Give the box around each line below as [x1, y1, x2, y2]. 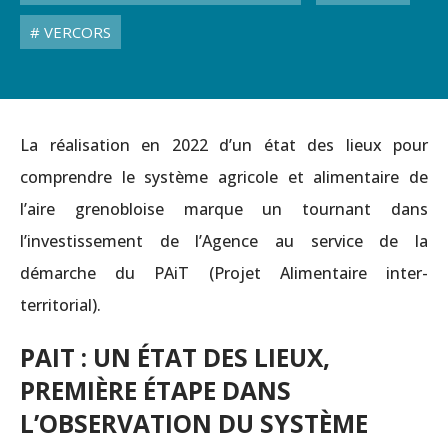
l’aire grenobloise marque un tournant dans [20, 198, 428, 220]
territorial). [20, 294, 101, 316]
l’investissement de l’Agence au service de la [20, 230, 428, 252]
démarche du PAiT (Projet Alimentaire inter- [20, 262, 428, 284]
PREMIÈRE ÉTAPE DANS [20, 374, 291, 407]
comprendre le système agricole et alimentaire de [20, 166, 428, 188]
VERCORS [40, 22, 111, 42]
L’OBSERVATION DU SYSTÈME [20, 407, 368, 440]
